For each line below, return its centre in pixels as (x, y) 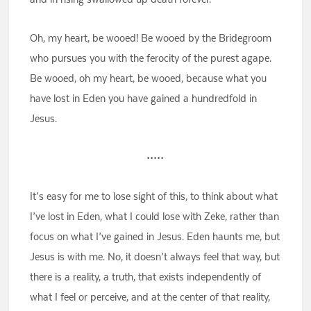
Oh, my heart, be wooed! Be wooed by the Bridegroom (151, 38)
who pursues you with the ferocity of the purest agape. (151, 58)
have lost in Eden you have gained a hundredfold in (144, 99)
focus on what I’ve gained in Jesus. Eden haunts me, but (155, 237)
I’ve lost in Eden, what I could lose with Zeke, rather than (155, 217)
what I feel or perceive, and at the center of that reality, (150, 297)
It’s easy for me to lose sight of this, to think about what (154, 196)
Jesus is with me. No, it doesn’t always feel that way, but (155, 257)
